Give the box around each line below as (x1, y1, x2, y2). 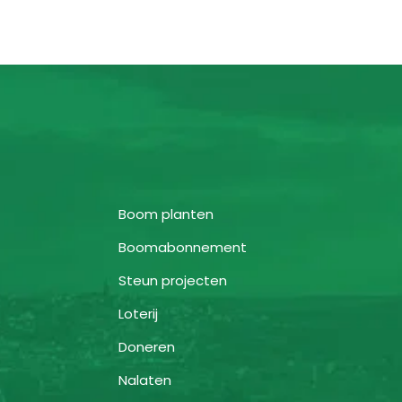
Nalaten (118, 370, 171, 389)
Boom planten (118, 204, 214, 223)
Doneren (118, 336, 175, 356)
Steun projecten (118, 270, 227, 290)
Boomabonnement (118, 237, 247, 257)
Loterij (118, 303, 158, 323)
